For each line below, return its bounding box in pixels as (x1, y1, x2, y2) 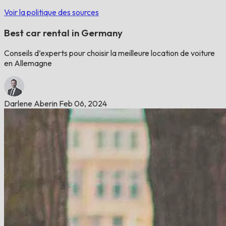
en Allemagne (4, 58, 52, 69)
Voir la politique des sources (4, 7, 99, 17)
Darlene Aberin (4, 98, 58, 109)
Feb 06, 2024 (59, 98, 107, 109)
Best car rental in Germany (4, 26, 123, 39)
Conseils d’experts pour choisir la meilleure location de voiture (4, 48, 215, 59)
